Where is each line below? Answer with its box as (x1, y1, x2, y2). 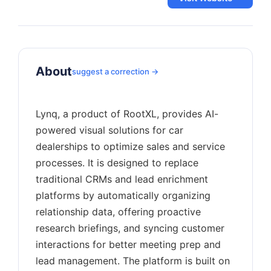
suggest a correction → (72, 67, 158, 76)
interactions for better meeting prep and (36, 238, 221, 250)
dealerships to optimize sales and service (36, 140, 225, 152)
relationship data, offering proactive (36, 206, 201, 218)
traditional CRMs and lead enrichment (36, 173, 208, 185)
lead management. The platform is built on (36, 255, 230, 267)
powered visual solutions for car (36, 124, 183, 136)
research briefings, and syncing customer (36, 222, 224, 234)
